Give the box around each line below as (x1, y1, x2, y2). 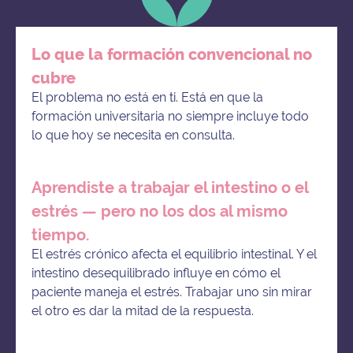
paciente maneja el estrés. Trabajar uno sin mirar (32, 284, 312, 300)
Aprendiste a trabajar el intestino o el (32, 177, 308, 197)
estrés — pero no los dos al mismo (32, 201, 288, 221)
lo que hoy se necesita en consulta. (32, 128, 235, 143)
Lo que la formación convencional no (32, 44, 312, 64)
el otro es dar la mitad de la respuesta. (32, 303, 254, 319)
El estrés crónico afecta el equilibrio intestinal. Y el (32, 247, 317, 262)
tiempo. (32, 225, 90, 244)
